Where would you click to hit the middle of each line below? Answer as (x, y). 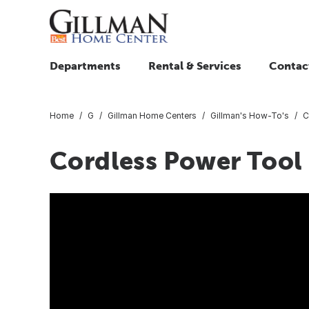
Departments (85, 66)
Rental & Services (195, 66)
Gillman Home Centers (152, 115)
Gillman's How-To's (250, 115)
